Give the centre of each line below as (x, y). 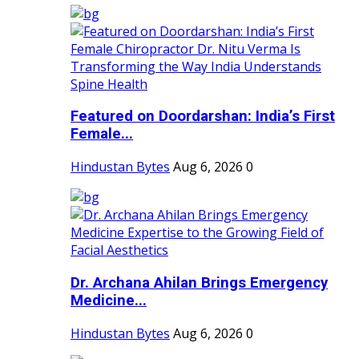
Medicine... (109, 300)
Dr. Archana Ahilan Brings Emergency (199, 282)
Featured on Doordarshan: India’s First (203, 117)
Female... (102, 134)
